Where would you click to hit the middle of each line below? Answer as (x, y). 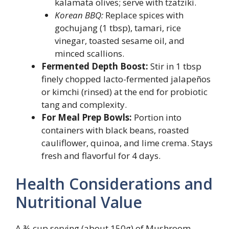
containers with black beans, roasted (115, 130)
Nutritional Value (79, 202)
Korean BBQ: (79, 15)
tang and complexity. (84, 104)
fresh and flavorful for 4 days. (101, 155)
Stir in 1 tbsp (175, 66)
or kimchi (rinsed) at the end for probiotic (124, 91)
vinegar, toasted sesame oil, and (119, 40)
